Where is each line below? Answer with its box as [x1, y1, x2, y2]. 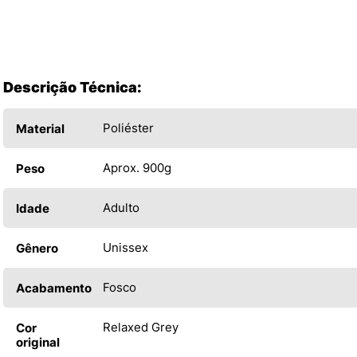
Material [16, 121, 65, 137]
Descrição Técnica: [3, 79, 142, 96]
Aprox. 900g [103, 160, 171, 176]
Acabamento [16, 280, 92, 296]
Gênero [16, 241, 58, 257]
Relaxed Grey [103, 320, 178, 335]
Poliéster [103, 120, 154, 136]
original [16, 335, 60, 351]
